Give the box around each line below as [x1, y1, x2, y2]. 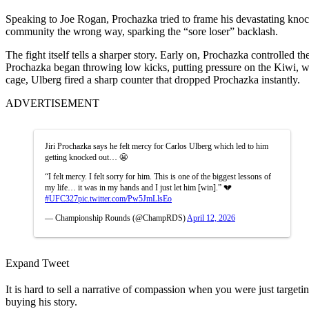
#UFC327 [45, 193, 78, 203]
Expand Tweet [6, 257, 69, 269]
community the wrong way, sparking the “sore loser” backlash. [6, 25, 278, 37]
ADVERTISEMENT [6, 97, 99, 109]
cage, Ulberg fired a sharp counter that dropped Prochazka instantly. [6, 73, 300, 86]
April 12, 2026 [187, 212, 235, 223]
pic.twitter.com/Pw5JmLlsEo [78, 193, 172, 203]
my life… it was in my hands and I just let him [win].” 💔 [45, 182, 232, 192]
